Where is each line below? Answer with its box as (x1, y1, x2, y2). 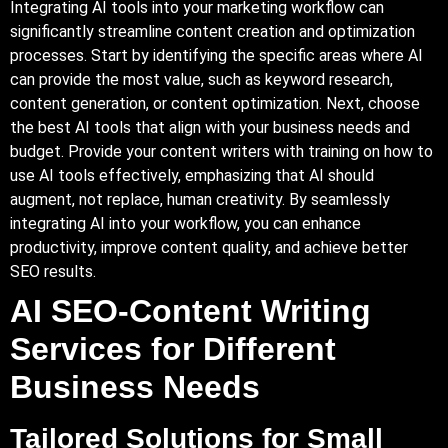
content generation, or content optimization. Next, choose (10, 93, 420, 113)
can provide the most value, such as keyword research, (10, 69, 393, 89)
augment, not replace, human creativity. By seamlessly (10, 189, 390, 209)
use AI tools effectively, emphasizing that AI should (10, 165, 374, 185)
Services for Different (10, 330, 336, 367)
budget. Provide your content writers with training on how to (10, 141, 433, 161)
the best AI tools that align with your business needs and (10, 117, 410, 137)
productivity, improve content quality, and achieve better (10, 237, 408, 257)
